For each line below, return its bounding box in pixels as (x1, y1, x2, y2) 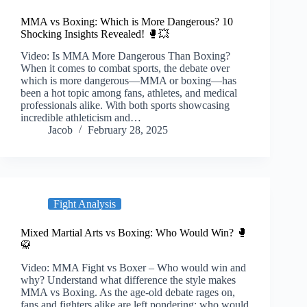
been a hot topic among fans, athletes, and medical (21, 87, 237, 99)
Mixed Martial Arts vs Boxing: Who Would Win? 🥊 (21, 227, 247, 239)
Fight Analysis (53, 198, 116, 210)
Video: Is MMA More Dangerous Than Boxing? (21, 50, 230, 62)
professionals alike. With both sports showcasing (21, 99, 230, 112)
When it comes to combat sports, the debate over (21, 62, 230, 75)
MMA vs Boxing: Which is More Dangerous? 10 (21, 15, 233, 27)
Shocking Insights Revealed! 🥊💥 (21, 27, 169, 40)
